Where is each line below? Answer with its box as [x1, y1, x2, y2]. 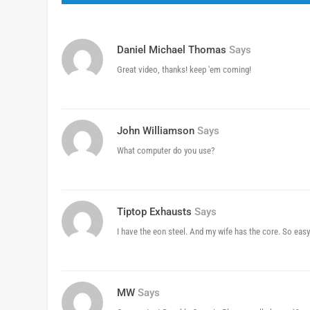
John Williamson [117, 125, 194, 138]
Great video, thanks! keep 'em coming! [117, 64, 251, 75]
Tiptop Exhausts [117, 206, 192, 219]
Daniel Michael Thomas [117, 44, 226, 57]
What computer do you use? [117, 145, 215, 156]
